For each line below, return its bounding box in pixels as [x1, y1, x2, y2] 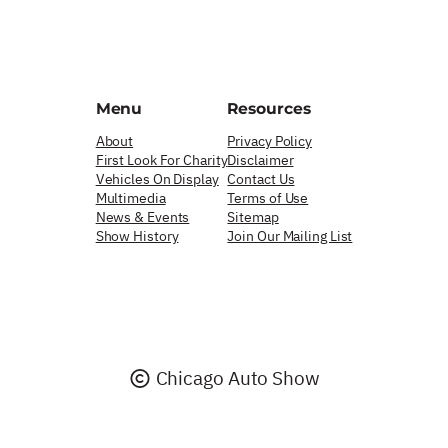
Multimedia [95, 189, 166, 208]
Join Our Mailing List [227, 227, 353, 246]
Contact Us [227, 170, 295, 189]
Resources [227, 98, 311, 118]
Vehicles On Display [95, 170, 219, 189]
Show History [95, 227, 179, 246]
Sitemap [227, 208, 279, 227]
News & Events [95, 208, 190, 227]
